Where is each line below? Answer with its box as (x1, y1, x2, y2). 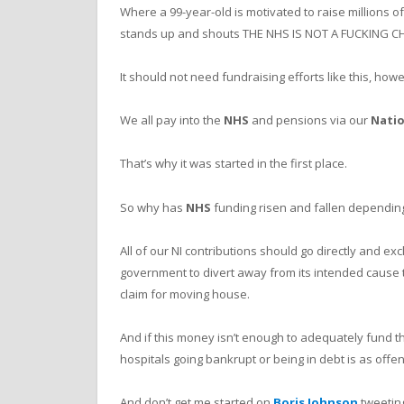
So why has (120, 198, 186, 216)
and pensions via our (249, 112, 371, 129)
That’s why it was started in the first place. (120, 155, 347, 172)
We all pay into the (120, 112, 224, 129)
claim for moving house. (120, 285, 250, 302)
